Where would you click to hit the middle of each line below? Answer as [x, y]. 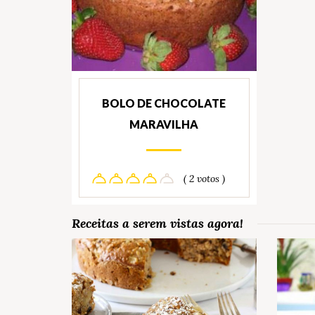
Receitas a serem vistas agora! [157, 224]
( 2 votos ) [204, 178]
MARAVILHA [164, 124]
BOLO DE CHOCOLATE [164, 103]
